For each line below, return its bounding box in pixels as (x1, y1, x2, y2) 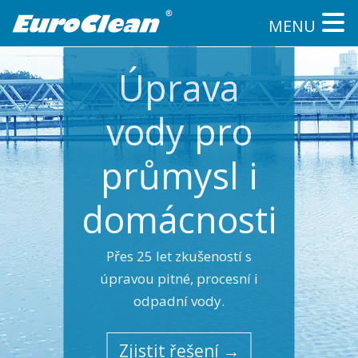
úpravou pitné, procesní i (100, 269, 258, 288)
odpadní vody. (133, 292, 225, 310)
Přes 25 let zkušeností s (106, 247, 252, 265)
